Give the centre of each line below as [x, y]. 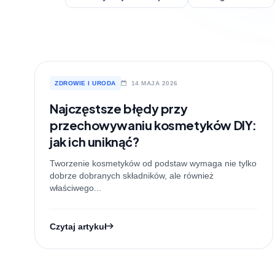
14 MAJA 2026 [153, 83]
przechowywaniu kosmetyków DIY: [153, 125]
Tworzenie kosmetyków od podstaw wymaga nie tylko [153, 163]
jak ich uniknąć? [95, 141]
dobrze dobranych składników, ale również [132, 176]
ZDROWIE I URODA [85, 83]
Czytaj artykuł [78, 227]
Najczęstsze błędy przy [119, 108]
